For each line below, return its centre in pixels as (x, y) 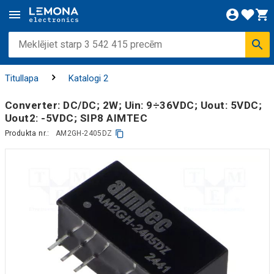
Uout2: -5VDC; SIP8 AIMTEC (76, 118)
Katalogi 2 (88, 78)
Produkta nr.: (27, 133)
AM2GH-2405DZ (84, 133)
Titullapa (21, 78)
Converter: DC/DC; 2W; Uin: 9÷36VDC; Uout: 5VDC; (133, 105)
